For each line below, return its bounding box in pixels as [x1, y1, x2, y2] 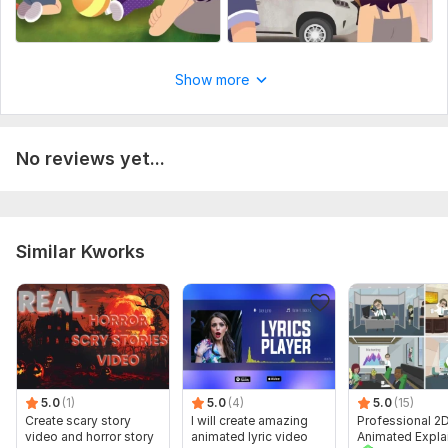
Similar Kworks [16, 241, 145, 263]
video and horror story [25, 429, 154, 445]
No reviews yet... [16, 148, 165, 170]
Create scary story [25, 413, 131, 429]
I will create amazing [191, 413, 308, 429]
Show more [175, 71, 249, 89]
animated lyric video [191, 429, 308, 445]
